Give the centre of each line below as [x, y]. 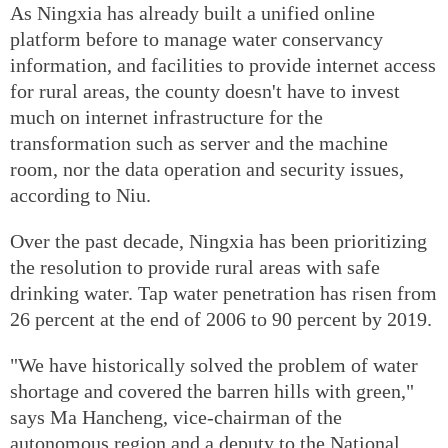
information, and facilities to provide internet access [223, 64]
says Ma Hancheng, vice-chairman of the [176, 416]
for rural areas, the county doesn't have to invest [205, 90]
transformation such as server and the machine [199, 142]
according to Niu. [80, 194]
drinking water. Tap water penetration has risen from [223, 292]
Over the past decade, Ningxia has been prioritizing [218, 240]
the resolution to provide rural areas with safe [195, 266]
